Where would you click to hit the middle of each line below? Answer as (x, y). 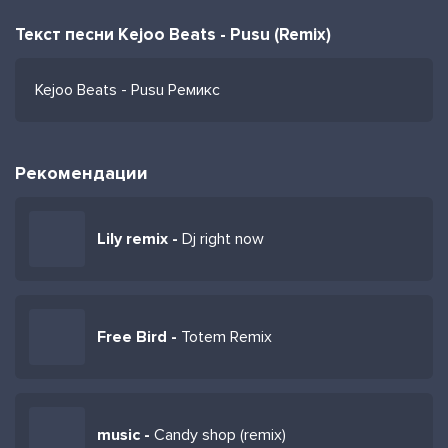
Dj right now (223, 239)
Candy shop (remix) (220, 435)
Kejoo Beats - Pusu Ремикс (127, 90)
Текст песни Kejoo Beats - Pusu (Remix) (173, 34)
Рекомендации (81, 173)
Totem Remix (226, 337)
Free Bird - (139, 337)
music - (125, 435)
